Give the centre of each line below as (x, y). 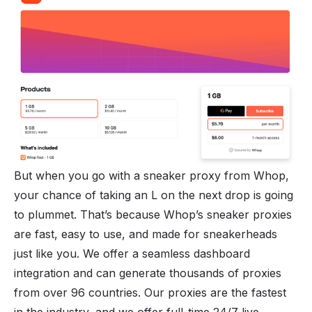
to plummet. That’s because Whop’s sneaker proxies (153, 215)
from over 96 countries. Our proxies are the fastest (150, 293)
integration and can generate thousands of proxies (148, 273)
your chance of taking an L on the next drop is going (154, 195)
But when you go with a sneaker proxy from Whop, (151, 176)
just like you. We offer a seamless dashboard (132, 254)
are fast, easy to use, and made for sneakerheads (146, 234)
